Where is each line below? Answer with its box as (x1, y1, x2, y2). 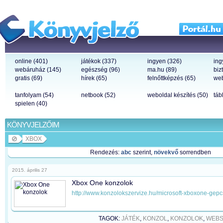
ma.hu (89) (147, 66, 177, 73)
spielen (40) (15, 100, 47, 107)
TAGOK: (99, 215, 121, 222)
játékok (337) (81, 58, 116, 65)
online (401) (15, 58, 48, 65)
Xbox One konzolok (72, 179, 133, 187)
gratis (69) (15, 75, 42, 82)
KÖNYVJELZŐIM (7, 120, 59, 129)
